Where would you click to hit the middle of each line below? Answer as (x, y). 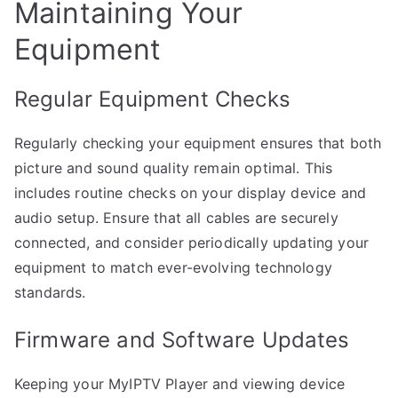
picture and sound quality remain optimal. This (174, 167)
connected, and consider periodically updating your (192, 242)
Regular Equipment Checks (152, 99)
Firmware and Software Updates (182, 339)
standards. (50, 292)
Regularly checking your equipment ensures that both (198, 143)
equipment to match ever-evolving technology (173, 267)
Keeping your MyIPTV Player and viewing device (180, 383)
